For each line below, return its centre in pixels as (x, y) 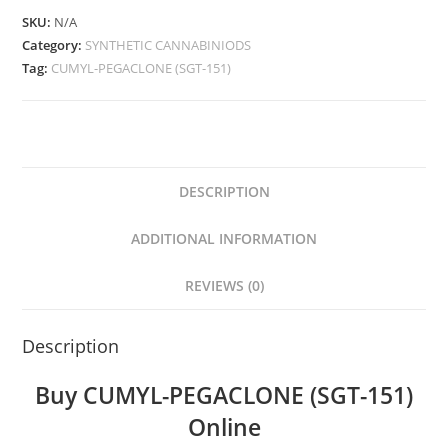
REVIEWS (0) (224, 285)
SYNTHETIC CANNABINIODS (168, 45)
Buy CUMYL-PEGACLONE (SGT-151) (224, 395)
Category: (54, 45)
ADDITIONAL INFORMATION (224, 238)
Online (224, 427)
